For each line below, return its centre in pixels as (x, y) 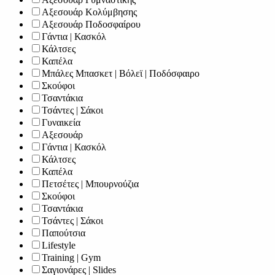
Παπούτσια (64, 233)
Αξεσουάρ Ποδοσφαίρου (91, 24)
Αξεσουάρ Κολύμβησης (89, 12)
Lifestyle (59, 245)
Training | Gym (71, 257)
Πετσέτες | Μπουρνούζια (90, 184)
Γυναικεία (61, 122)
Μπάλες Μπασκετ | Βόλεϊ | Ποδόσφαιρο (121, 73)
